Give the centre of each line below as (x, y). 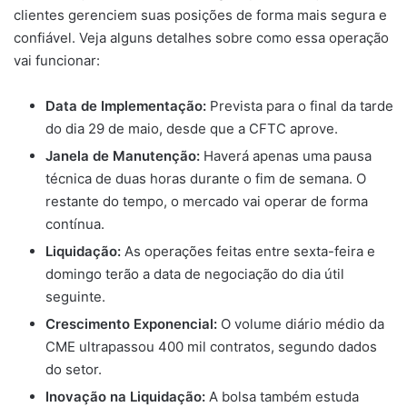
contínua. (75, 224)
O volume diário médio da (301, 324)
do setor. (74, 369)
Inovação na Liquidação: (125, 397)
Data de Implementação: (126, 106)
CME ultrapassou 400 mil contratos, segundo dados (211, 347)
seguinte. (75, 297)
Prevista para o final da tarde (300, 106)
